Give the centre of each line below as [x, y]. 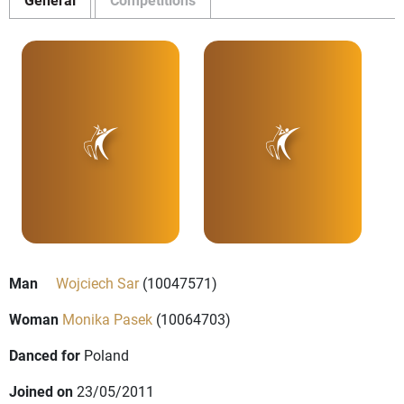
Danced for [45, 355]
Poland [106, 355]
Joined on [41, 391]
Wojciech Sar [97, 283]
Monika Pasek [107, 319]
